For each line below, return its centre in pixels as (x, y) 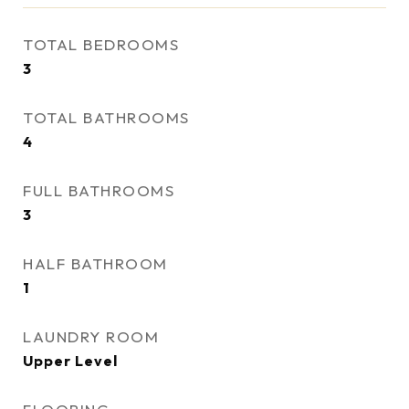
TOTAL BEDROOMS (101, 44)
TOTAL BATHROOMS (106, 117)
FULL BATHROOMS (99, 190)
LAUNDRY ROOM (91, 336)
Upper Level (70, 361)
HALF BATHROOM (95, 263)
